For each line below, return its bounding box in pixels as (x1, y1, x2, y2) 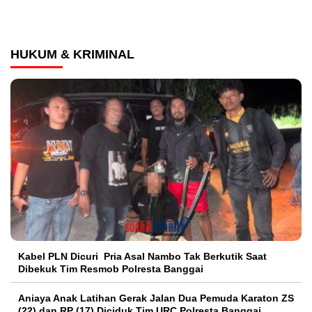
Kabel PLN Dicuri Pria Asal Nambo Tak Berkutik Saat (18, 250, 267, 262)
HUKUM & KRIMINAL (10, 47, 134, 62)
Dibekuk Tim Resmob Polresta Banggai (18, 263, 203, 274)
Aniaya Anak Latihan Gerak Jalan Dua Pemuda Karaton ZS (18, 292, 294, 304)
